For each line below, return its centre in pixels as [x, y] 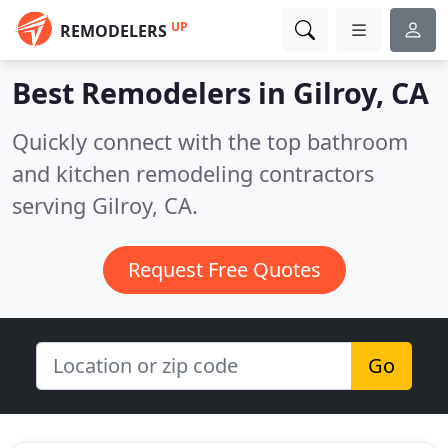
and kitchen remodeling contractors [193, 173]
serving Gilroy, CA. [105, 205]
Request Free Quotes [224, 269]
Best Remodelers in [152, 92]
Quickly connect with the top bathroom [210, 141]
